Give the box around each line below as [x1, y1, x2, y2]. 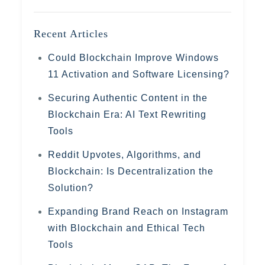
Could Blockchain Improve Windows [48, 53, 219, 63]
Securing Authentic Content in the [48, 93, 208, 103]
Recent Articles [34, 28, 109, 40]
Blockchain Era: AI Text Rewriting [48, 109, 207, 119]
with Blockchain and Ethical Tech [48, 223, 206, 233]
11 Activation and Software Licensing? [48, 69, 230, 79]
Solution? [48, 183, 94, 193]
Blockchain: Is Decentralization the [48, 166, 214, 176]
